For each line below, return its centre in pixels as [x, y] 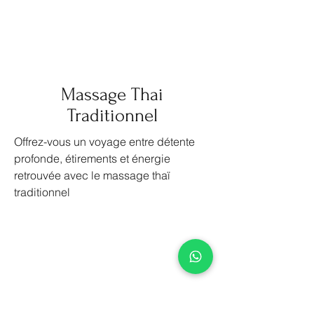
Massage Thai [112, 95]
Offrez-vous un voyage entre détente [104, 142]
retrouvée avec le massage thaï [92, 175]
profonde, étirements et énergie [92, 158]
